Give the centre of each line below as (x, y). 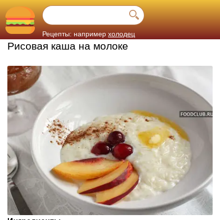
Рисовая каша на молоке (68, 46)
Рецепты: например (74, 34)
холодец (122, 34)
